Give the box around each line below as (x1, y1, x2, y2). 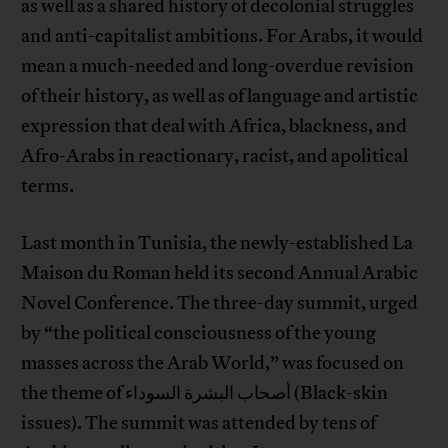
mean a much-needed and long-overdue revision (21, 54, 415, 79)
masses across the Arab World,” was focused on (21, 351, 405, 376)
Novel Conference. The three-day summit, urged (21, 291, 419, 316)
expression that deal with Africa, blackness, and (21, 114, 408, 139)
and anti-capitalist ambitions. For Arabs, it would (21, 24, 424, 49)
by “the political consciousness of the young (21, 321, 377, 346)
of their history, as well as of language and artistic (21, 84, 419, 109)
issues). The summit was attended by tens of (21, 411, 377, 436)
